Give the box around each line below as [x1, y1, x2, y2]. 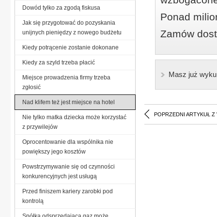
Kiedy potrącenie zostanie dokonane [22, 44, 119, 51]
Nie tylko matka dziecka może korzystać [22, 113, 126, 121]
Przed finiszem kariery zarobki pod [22, 187, 113, 195]
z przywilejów [22, 123, 58, 130]
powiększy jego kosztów [22, 148, 86, 155]
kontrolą [22, 197, 44, 204]
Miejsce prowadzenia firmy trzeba [22, 74, 110, 81]
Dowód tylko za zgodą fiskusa [22, 4, 100, 11]
